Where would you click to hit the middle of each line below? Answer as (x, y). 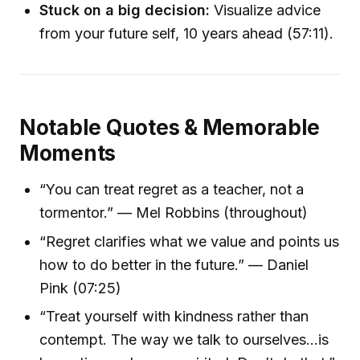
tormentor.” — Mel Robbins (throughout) (174, 213)
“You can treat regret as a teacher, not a (172, 190)
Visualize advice (266, 10)
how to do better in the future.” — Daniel (174, 264)
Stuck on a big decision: (125, 10)
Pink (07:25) (81, 288)
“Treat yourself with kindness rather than (174, 316)
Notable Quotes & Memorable (170, 127)
